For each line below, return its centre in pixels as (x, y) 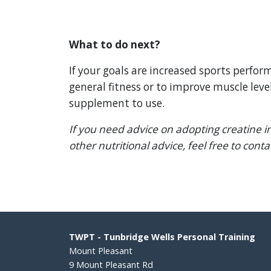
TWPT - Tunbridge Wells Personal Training (162, 237)
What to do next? (115, 45)
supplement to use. (117, 103)
